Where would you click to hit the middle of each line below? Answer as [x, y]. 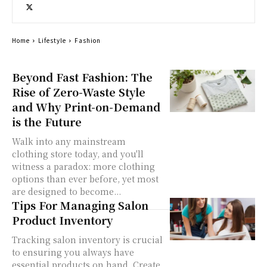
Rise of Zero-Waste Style [79, 91]
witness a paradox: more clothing [83, 166]
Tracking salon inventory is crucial [87, 239]
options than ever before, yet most [85, 178]
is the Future [47, 121]
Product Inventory [62, 220]
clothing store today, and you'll [78, 153]
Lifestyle [52, 40]
